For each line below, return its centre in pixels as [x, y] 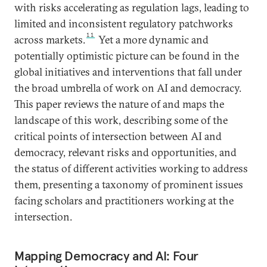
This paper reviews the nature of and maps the [119, 104]
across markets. [50, 40]
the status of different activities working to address [131, 168]
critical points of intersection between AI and [118, 136]
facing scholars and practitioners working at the [124, 201]
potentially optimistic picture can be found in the [127, 56]
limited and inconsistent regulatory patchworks [124, 24]
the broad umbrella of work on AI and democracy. [128, 88]
